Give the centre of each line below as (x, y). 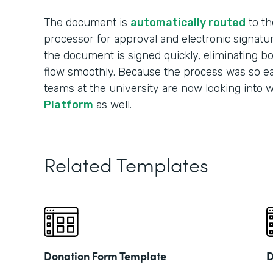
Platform (69, 105)
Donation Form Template (105, 256)
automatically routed (188, 23)
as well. (112, 105)
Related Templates (126, 164)
